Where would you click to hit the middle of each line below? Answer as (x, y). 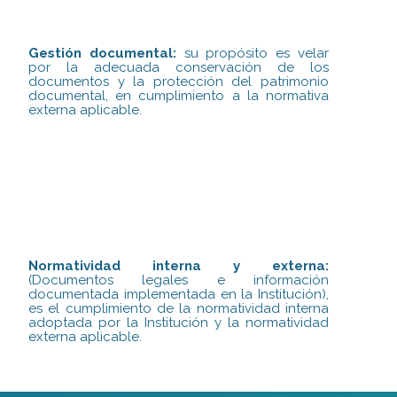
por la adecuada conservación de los (179, 67)
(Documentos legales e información (179, 280)
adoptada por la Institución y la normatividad (179, 323)
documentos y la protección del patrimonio (179, 81)
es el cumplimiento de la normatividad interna (179, 309)
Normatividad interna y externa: (179, 266)
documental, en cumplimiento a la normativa (179, 95)
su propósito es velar (253, 53)
